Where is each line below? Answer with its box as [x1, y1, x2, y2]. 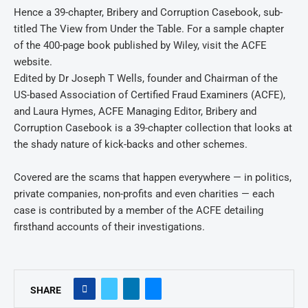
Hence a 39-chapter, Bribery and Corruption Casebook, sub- [14, 6, 283, 19]
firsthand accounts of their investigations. [14, 221, 205, 233]
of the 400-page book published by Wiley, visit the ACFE [14, 39, 267, 52]
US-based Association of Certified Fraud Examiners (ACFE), [14, 89, 285, 101]
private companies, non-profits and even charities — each [14, 188, 274, 200]
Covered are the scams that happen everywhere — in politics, [14, 171, 291, 184]
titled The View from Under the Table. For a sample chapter [14, 23, 284, 35]
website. [14, 56, 55, 68]
